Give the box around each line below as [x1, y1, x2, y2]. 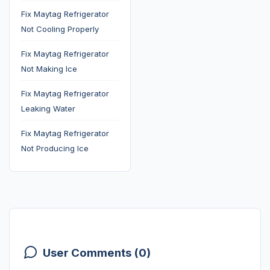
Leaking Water [20, 103, 75, 113]
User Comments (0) [42, 245, 151, 260]
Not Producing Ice [20, 143, 89, 153]
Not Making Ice [20, 63, 77, 74]
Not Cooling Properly [20, 24, 99, 34]
